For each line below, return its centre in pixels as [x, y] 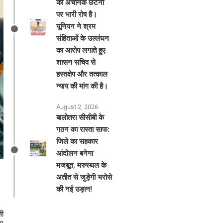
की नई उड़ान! [74, 189]
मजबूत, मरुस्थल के [82, 166]
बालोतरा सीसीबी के [80, 118]
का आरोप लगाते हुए [81, 51]
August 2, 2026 [77, 107]
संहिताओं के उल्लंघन [83, 39]
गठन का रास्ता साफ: [83, 130]
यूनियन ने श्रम [76, 27]
